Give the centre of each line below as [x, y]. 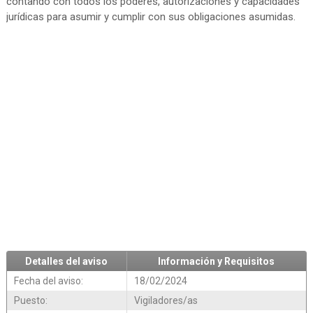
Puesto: [30, 301]
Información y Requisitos [217, 262]
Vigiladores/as [166, 301]
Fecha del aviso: [48, 281]
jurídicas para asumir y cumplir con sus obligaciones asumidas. [151, 17]
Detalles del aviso [67, 262]
